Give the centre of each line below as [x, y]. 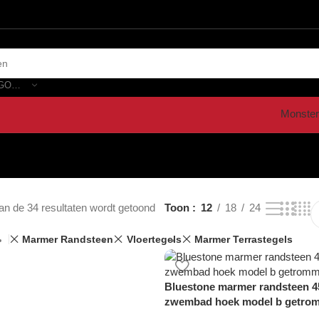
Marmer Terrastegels [243, 239]
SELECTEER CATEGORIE [16, 85]
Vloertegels [154, 239]
